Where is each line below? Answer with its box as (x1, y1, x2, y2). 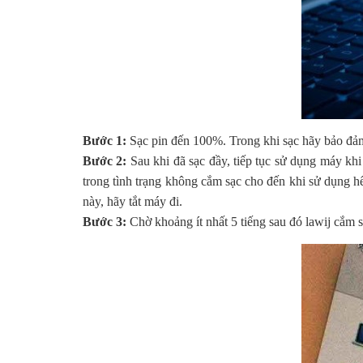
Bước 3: (83, 215, 126, 229)
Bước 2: (83, 154, 127, 169)
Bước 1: (83, 134, 126, 148)
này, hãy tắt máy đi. (83, 194, 182, 209)
